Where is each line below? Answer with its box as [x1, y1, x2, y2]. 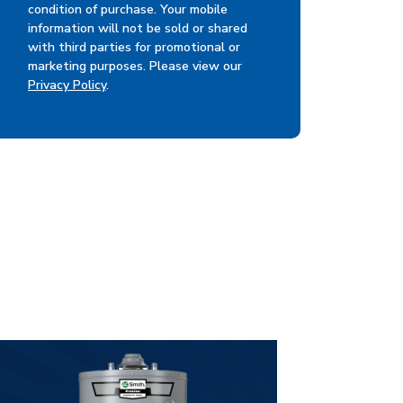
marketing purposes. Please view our [28, 57, 242, 75]
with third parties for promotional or [28, 38, 240, 56]
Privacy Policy [28, 76, 106, 94]
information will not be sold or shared [28, 19, 247, 37]
